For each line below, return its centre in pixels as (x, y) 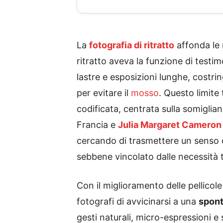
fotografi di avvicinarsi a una (138, 201)
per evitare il (104, 93)
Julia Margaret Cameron (170, 125)
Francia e (97, 125)
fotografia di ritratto (132, 45)
